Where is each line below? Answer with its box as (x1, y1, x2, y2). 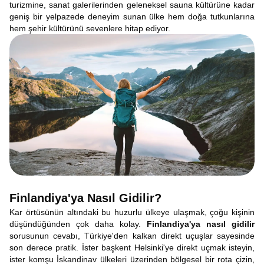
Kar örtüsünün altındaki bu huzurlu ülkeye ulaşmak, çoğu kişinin (9, 207, 255, 217)
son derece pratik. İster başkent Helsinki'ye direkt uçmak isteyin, (9, 243, 255, 252)
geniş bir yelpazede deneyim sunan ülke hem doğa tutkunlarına (9, 12, 255, 21)
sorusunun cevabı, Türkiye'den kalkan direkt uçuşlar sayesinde (9, 231, 255, 240)
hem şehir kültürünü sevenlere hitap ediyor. (9, 24, 170, 33)
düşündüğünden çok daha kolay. (9, 219, 147, 229)
